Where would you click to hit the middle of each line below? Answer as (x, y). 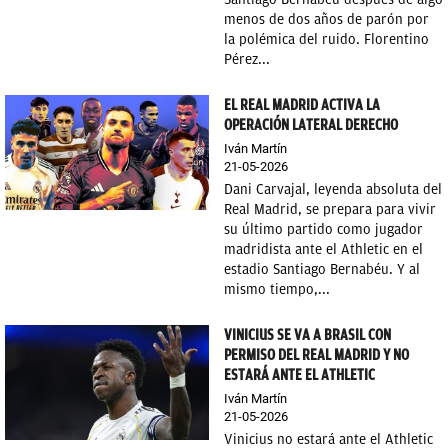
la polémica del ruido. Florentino (326, 39)
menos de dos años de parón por (326, 19)
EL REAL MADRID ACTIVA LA (302, 105)
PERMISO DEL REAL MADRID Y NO (316, 355)
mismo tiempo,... (277, 289)
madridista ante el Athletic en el (323, 249)
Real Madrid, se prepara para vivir (330, 209)
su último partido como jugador (323, 229)
